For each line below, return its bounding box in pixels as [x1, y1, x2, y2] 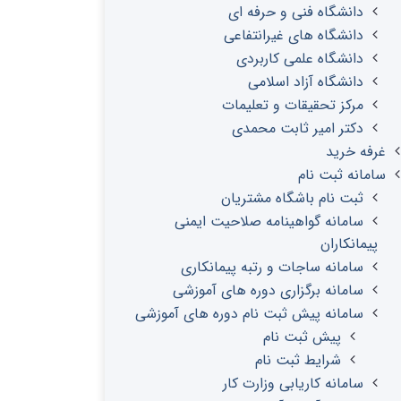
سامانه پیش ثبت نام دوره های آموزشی [135, 303, 363, 325]
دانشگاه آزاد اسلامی [248, 71, 363, 93]
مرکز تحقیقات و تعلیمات [222, 94, 363, 116]
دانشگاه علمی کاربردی [236, 47, 363, 70]
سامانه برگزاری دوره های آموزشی [173, 279, 363, 302]
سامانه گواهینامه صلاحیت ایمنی [175, 210, 363, 233]
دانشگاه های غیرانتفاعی [224, 24, 363, 47]
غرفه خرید [326, 141, 386, 163]
